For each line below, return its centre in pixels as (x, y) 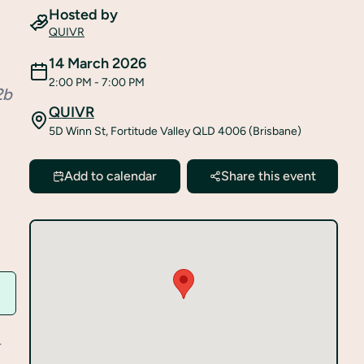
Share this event (268, 176)
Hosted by (83, 15)
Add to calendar (110, 176)
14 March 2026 (97, 63)
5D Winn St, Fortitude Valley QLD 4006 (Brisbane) (175, 131)
